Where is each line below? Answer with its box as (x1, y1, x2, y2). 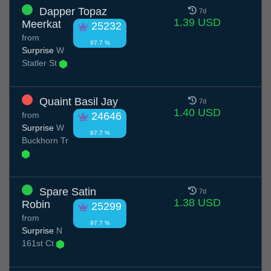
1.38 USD (173, 197, 221, 209)
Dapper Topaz (39, 5, 107, 18)
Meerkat (22, 18, 61, 31)
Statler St (22, 58, 59, 68)
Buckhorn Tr (22, 135, 68, 146)
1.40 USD (173, 106, 221, 119)
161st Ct (22, 238, 56, 249)
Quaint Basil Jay (39, 96, 118, 108)
